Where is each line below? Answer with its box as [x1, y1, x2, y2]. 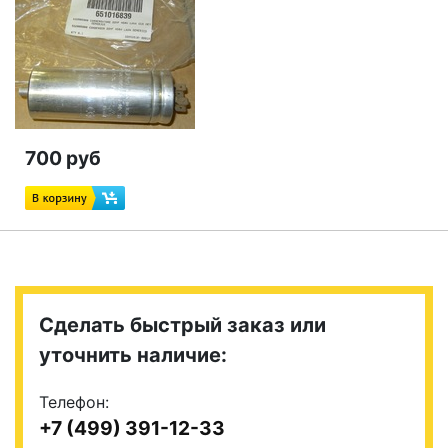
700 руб [25, 146, 101, 170]
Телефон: [39, 392, 109, 412]
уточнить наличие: [39, 343, 227, 367]
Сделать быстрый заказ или [39, 313, 326, 337]
